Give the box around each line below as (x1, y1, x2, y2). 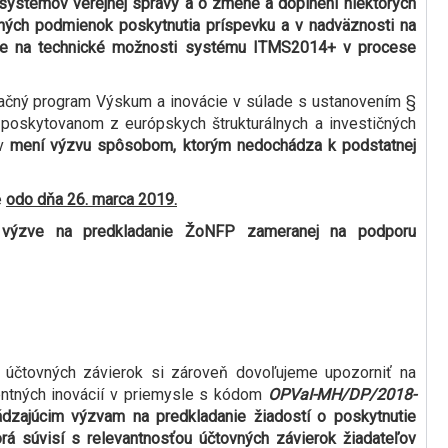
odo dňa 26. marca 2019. (6, 190, 177, 210)
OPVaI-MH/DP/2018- (267, 385, 416, 405)
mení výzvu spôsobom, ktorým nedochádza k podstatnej (10, 136, 416, 156)
